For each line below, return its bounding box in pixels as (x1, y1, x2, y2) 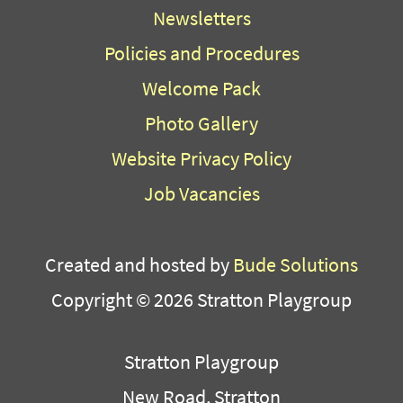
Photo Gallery (145, 109, 258, 137)
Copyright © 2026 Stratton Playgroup (51, 285, 352, 313)
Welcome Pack (142, 74, 261, 102)
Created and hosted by (45, 250, 233, 278)
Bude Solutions (233, 250, 358, 278)
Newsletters (152, 4, 251, 31)
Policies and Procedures (103, 39, 300, 67)
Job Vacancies (143, 179, 260, 207)
